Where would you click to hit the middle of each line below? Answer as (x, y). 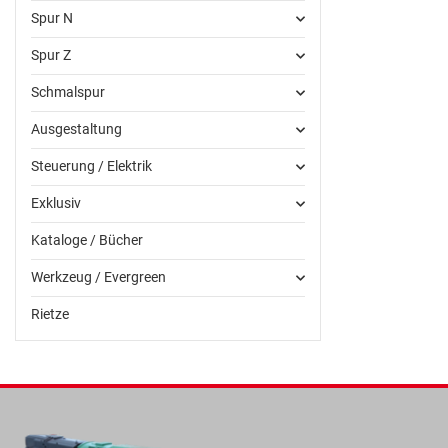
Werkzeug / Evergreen (98, 277)
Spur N (52, 18)
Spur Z (51, 55)
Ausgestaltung (76, 129)
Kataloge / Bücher (87, 240)
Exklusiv (56, 203)
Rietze (50, 314)
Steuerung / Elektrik (91, 166)
